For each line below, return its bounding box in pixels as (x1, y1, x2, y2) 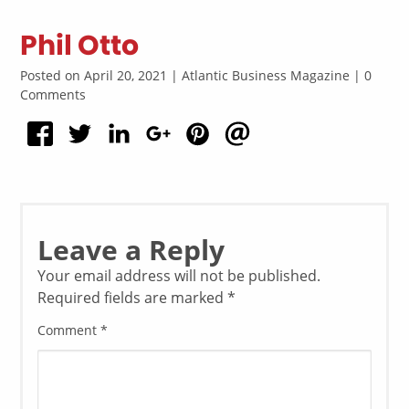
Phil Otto (20, 26, 140, 65)
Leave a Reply (37, 231, 225, 269)
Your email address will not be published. (37, 266, 321, 287)
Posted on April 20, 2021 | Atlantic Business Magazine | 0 (20, 67, 372, 84)
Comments (20, 86, 87, 103)
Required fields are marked (37, 288, 228, 309)
